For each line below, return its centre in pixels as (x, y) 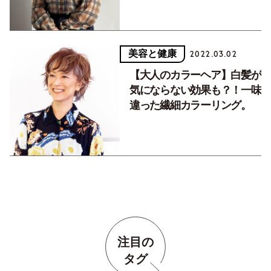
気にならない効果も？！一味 (195, 90)
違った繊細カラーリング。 (190, 105)
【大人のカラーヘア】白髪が (195, 75)
